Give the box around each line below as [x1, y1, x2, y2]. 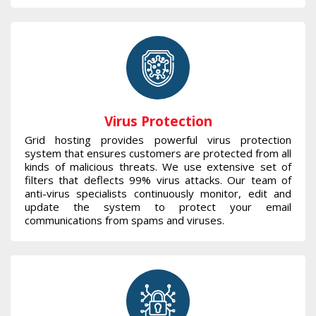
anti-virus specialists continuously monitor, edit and [25, 186, 291, 201]
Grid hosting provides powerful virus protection [25, 133, 291, 147]
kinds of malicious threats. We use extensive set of [25, 159, 291, 174]
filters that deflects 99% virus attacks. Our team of [25, 173, 291, 188]
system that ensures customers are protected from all [25, 146, 291, 161]
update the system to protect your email [25, 200, 291, 214]
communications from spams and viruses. [25, 213, 227, 228]
